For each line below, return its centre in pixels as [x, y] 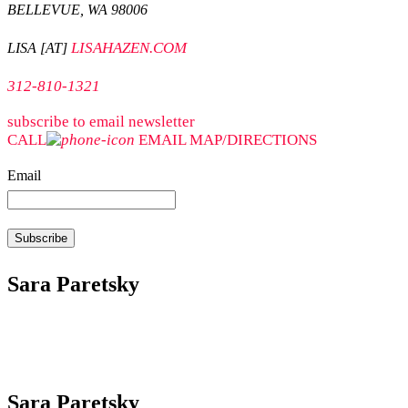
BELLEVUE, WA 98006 [77, 10]
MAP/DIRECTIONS [253, 140]
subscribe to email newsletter [101, 122]
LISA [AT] [39, 48]
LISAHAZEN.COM [129, 48]
